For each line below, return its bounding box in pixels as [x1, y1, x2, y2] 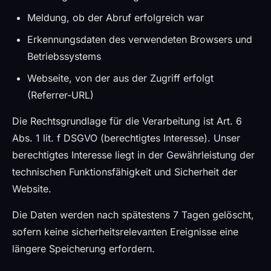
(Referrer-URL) [27, 89, 94, 101]
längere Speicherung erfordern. [12, 243, 155, 255]
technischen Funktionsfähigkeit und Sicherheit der [12, 166, 237, 178]
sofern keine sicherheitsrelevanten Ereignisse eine [12, 226, 238, 238]
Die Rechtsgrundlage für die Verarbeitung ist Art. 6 [12, 115, 242, 127]
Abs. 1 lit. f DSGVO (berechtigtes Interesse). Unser [12, 132, 240, 144]
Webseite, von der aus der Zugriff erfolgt [27, 72, 214, 84]
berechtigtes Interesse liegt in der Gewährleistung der [12, 149, 255, 161]
